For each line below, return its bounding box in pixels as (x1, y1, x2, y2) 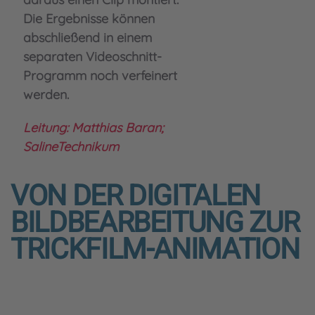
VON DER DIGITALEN (11, 175, 261, 217)
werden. (23, 86, 69, 103)
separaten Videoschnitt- (23, 49, 162, 65)
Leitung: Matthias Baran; (23, 120, 164, 136)
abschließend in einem (23, 30, 152, 46)
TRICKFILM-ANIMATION (11, 229, 300, 271)
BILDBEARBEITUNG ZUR (11, 202, 300, 244)
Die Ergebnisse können (23, 11, 155, 27)
